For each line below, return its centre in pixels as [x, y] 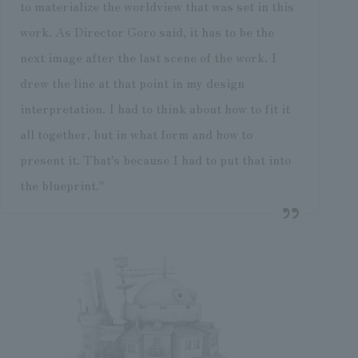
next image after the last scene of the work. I [148, 56]
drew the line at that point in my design [132, 82]
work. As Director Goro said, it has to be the [147, 31]
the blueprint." [62, 184]
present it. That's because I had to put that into [155, 159]
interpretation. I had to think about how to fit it [155, 107]
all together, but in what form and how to [136, 133]
